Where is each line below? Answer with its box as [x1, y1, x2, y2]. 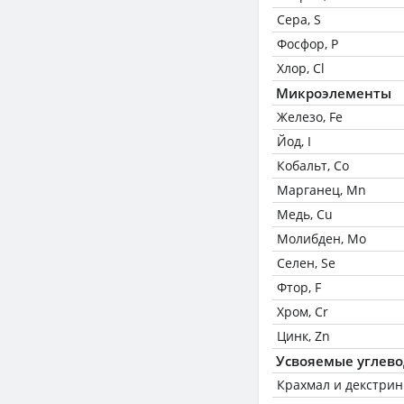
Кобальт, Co [277, 157, 349, 174]
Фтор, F [277, 279, 321, 296]
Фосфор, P [277, 35, 338, 52]
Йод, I [277, 133, 311, 150]
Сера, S [277, 11, 321, 28]
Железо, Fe [277, 108, 343, 125]
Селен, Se [277, 254, 335, 271]
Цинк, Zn [277, 327, 330, 344]
